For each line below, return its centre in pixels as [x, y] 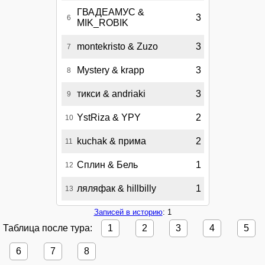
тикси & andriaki [111, 93]
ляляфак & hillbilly [116, 188]
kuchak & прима [111, 141]
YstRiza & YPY [109, 117]
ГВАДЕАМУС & [110, 12]
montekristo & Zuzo [117, 46]
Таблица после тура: [49, 228]
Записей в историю [128, 212]
